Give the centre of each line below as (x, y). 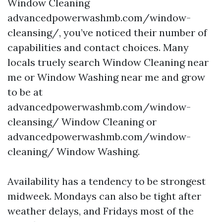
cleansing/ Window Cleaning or (82, 122)
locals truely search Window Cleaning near (108, 62)
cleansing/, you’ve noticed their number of (107, 32)
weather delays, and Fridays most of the (101, 211)
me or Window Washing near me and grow (106, 77)
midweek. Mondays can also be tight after (104, 196)
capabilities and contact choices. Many (98, 47)
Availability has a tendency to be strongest (107, 181)
